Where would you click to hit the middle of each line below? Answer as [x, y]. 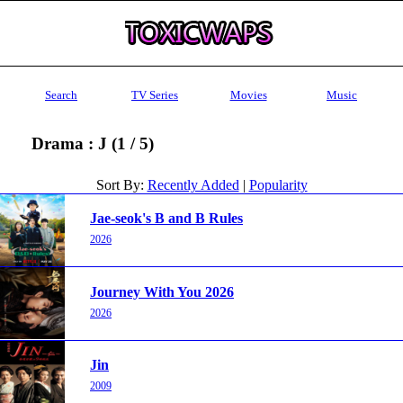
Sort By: [121, 184]
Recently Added [193, 184]
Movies [248, 95]
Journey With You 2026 [162, 291]
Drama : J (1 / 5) [92, 143]
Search [61, 95]
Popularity [278, 184]
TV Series [155, 95]
